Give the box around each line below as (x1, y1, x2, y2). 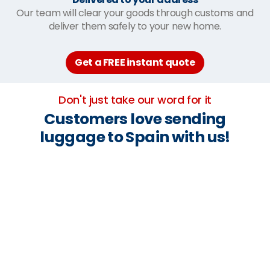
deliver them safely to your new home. (48, 19, 222, 33)
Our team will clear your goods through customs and (16, 5, 254, 20)
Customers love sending (44, 108, 226, 130)
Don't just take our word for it (58, 92, 212, 107)
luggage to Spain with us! (40, 126, 230, 148)
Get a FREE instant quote (75, 55, 195, 69)
